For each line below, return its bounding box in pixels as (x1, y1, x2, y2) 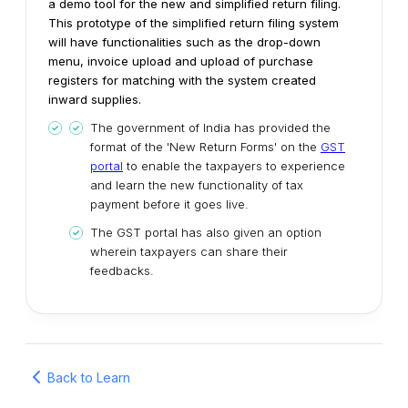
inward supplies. (48, 92, 141, 107)
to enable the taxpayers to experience (123, 158, 345, 174)
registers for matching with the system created (48, 73, 316, 88)
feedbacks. (90, 263, 154, 279)
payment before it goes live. (90, 197, 249, 212)
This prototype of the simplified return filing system (48, 15, 339, 31)
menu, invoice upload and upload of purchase (48, 54, 313, 69)
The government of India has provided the (90, 120, 331, 136)
